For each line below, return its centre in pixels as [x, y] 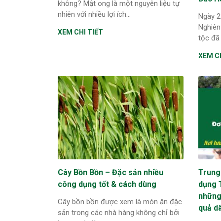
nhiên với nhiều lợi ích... [94, 14]
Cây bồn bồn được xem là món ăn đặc [120, 202]
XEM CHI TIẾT [80, 32]
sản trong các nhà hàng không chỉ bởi [119, 212]
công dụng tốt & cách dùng [107, 184]
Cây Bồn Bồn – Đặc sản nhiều [110, 172]
